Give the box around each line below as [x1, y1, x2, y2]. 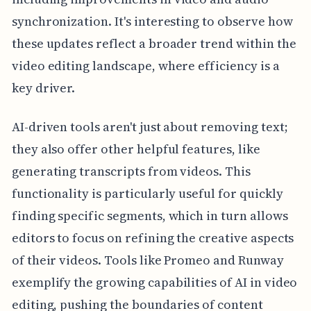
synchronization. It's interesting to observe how [11, 12, 293, 30]
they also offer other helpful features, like [11, 140, 260, 158]
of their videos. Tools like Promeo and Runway [11, 251, 284, 269]
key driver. [11, 78, 76, 96]
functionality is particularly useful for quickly [11, 184, 283, 202]
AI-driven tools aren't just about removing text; [11, 117, 288, 135]
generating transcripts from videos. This [11, 162, 251, 180]
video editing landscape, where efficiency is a [11, 56, 280, 74]
